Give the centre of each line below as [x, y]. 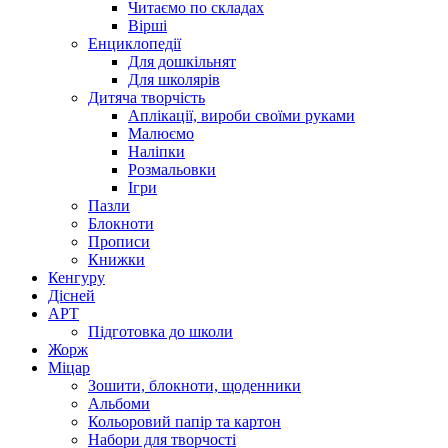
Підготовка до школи [160, 331]
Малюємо [161, 133]
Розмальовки [172, 169]
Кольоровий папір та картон [184, 421]
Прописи [119, 241]
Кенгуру [76, 277]
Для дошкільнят [182, 61]
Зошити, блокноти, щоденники [194, 385]
